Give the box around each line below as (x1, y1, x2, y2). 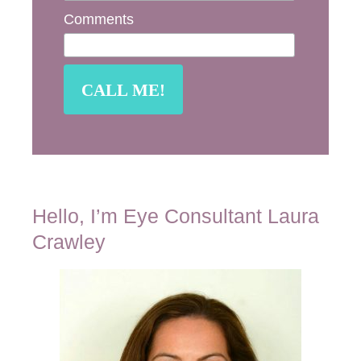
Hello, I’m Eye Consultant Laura (32, 205, 319, 228)
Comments (64, 11, 135, 28)
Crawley (32, 230, 106, 254)
